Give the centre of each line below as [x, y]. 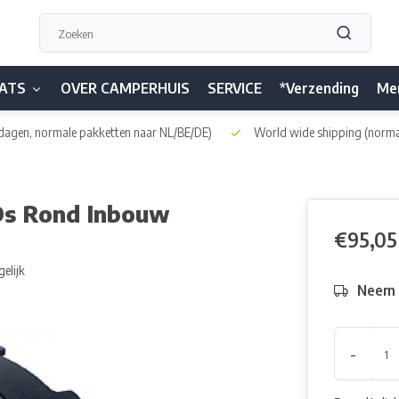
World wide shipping [308, 132]
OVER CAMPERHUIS [125, 88]
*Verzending [319, 88]
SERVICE [235, 88]
